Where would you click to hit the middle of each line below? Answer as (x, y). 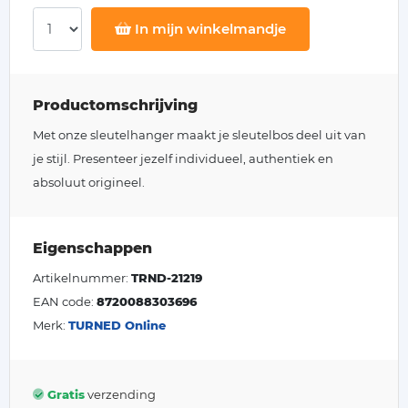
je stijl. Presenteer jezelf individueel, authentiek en (183, 158)
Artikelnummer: (82, 278)
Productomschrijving (115, 105)
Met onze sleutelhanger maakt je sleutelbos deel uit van (199, 135)
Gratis (66, 394)
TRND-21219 (167, 278)
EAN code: (65, 301)
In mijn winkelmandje (209, 29)
